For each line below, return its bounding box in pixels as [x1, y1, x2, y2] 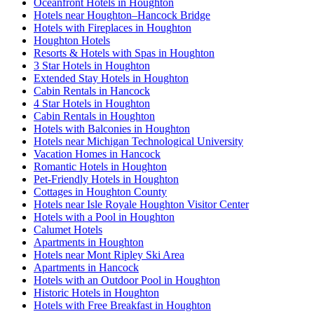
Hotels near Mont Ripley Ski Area [34, 249, 184, 261]
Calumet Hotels [34, 224, 102, 236]
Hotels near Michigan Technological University [34, 135, 243, 148]
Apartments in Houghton [34, 236, 144, 249]
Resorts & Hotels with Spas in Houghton [34, 47, 214, 60]
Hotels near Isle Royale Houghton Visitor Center [34, 198, 249, 211]
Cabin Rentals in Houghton [34, 110, 155, 123]
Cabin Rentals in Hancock [34, 85, 150, 97]
